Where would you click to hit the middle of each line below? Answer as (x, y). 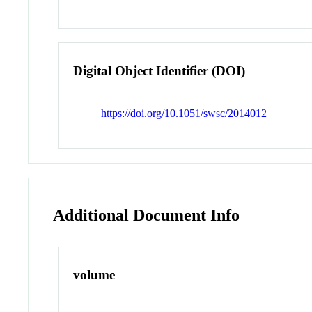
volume (94, 275)
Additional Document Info (147, 215)
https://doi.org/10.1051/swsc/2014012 (184, 113)
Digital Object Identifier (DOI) (159, 70)
